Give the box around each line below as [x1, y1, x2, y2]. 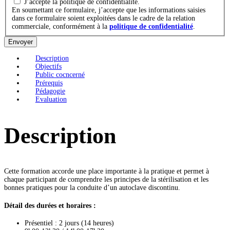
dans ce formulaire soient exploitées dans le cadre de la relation [11, 14, 195, 23]
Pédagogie [35, 87, 65, 95]
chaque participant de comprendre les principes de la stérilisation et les [4, 176, 208, 184]
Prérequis [35, 79, 63, 87]
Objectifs [35, 63, 62, 71]
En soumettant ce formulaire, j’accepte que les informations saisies [11, 6, 205, 14]
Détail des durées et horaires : [4, 201, 96, 209]
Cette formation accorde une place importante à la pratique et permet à [4, 167, 209, 176]
